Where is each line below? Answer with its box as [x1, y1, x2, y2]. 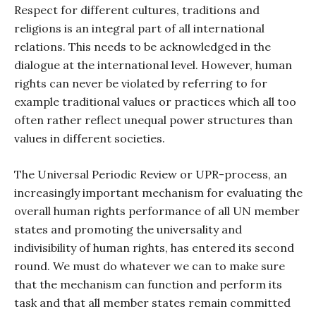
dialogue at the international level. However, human [14, 58, 292, 72]
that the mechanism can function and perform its [14, 277, 282, 291]
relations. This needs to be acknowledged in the [14, 39, 271, 54]
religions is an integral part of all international [14, 21, 265, 35]
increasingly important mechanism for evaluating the [14, 186, 303, 200]
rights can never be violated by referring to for [14, 76, 267, 90]
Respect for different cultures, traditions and [14, 3, 260, 17]
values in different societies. [14, 131, 165, 145]
